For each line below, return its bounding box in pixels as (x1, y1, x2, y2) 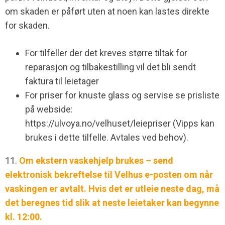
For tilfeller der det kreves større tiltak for (25, 48, 187, 59)
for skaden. (5, 20, 50, 31)
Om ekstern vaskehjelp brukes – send (19, 155, 173, 166)
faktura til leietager (25, 76, 99, 87)
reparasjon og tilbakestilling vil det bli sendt (25, 62, 196, 73)
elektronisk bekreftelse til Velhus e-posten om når (5, 169, 213, 180)
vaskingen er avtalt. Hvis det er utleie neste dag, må (5, 183, 219, 194)
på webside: (25, 104, 73, 115)
